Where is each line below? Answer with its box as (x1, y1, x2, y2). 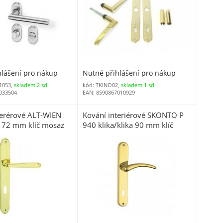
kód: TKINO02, (83, 81, 121, 89)
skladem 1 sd (121, 81, 155, 89)
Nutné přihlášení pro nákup (83, 68, 176, 78)
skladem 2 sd (13, 81, 47, 89)
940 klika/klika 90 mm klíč (83, 120, 174, 130)
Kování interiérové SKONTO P (83, 110, 184, 120)
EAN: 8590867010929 (83, 89, 135, 97)
